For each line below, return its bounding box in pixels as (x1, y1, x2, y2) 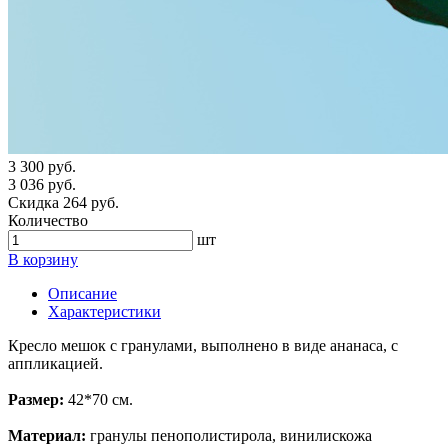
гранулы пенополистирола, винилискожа (86, 427, 372, 445)
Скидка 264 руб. (8, 194, 119, 212)
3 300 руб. (8, 158, 76, 176)
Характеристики (48, 303, 161, 321)
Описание (48, 285, 117, 303)
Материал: (8, 427, 86, 445)
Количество (8, 212, 88, 230)
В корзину (8, 251, 78, 269)
